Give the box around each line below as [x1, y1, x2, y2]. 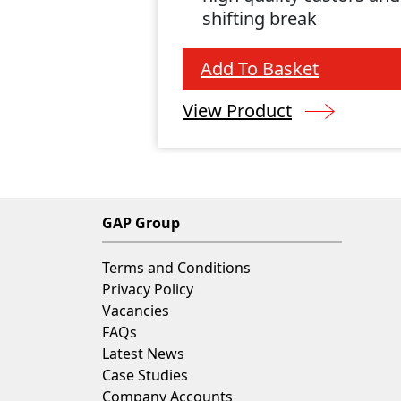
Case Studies [102, 365, 188, 386]
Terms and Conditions [102, 258, 251, 278]
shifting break [202, 6, 318, 31]
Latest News [102, 344, 184, 364]
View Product [183, 98, 293, 124]
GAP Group [102, 213, 180, 234]
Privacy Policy [102, 279, 193, 300]
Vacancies [102, 301, 169, 321]
